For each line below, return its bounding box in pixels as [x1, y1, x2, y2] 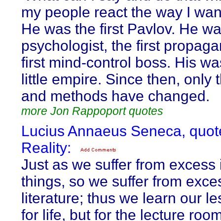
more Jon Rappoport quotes [21, 105, 163, 117]
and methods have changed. [21, 88, 210, 104]
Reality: [21, 140, 71, 156]
